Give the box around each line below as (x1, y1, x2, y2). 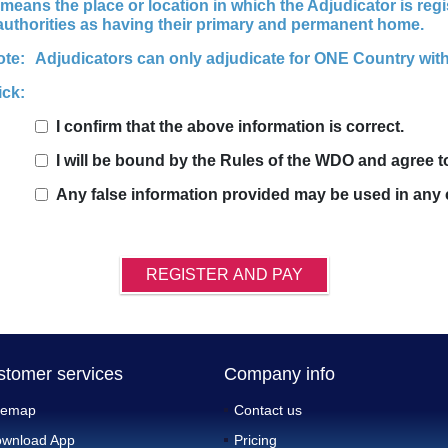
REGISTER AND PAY (145, 266, 303, 283)
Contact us (234, 402, 302, 418)
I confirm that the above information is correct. (55, 118, 404, 135)
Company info (224, 364, 335, 384)
